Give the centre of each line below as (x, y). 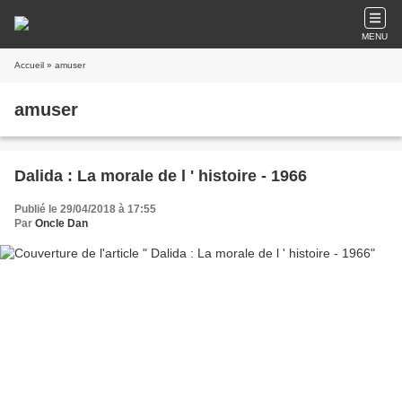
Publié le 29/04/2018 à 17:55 (85, 209)
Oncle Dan (61, 223)
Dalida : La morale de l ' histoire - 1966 (289, 176)
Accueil (29, 65)
